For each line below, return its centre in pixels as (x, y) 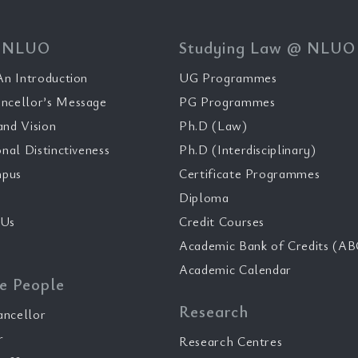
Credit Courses (222, 221)
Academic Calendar (236, 269)
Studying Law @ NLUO (267, 48)
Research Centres (231, 341)
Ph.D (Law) (213, 125)
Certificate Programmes (250, 173)
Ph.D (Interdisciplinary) (248, 149)
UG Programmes (228, 78)
